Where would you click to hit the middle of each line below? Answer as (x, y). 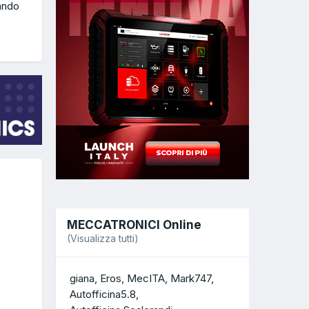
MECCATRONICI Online (134, 225)
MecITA (146, 279)
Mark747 (191, 279)
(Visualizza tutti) (103, 238)
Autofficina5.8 (103, 295)
